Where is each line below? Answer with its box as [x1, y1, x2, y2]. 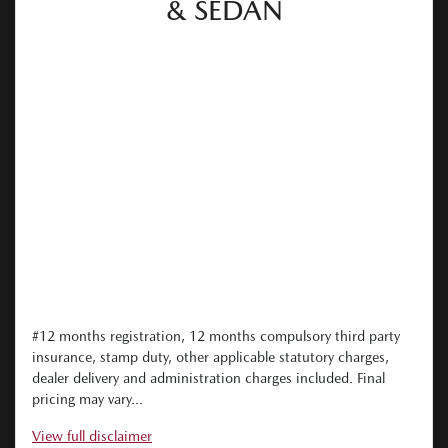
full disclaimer [67, 428, 152, 445]
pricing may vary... [32, 391, 143, 408]
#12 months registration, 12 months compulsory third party [32, 328, 400, 345]
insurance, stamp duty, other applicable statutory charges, [32, 349, 389, 366]
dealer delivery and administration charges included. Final [32, 370, 385, 387]
